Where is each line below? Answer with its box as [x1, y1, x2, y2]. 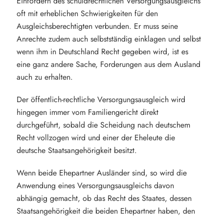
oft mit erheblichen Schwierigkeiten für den [16, 8, 158, 19]
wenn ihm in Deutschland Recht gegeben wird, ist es [16, 46, 188, 57]
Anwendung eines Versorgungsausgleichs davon [16, 180, 174, 191]
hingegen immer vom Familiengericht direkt [16, 107, 158, 118]
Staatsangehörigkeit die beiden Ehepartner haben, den [16, 205, 195, 217]
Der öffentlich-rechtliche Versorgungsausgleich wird [16, 94, 185, 105]
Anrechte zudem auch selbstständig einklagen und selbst [16, 33, 201, 44]
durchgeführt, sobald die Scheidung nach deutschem [16, 119, 190, 131]
